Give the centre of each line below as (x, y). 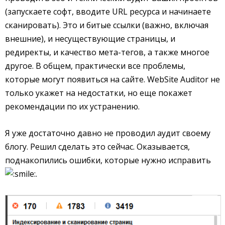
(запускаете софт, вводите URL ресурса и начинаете (108, 12)
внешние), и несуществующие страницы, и (90, 39)
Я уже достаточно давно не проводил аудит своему (108, 133)
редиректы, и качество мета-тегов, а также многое (107, 52)
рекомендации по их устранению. (72, 107)
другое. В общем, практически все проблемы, (95, 66)
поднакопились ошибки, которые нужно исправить (108, 160)
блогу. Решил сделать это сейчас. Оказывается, (97, 147)
